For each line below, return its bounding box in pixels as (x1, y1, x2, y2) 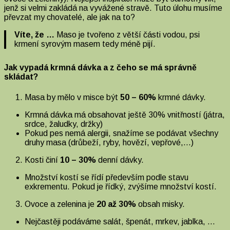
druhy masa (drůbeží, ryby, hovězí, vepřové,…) (25, 138, 194, 147)
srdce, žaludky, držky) (25, 119, 103, 128)
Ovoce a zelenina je (25, 199, 97, 208)
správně (164, 63, 197, 72)
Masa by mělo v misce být (25, 92, 120, 102)
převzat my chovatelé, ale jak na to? (4, 13, 137, 22)
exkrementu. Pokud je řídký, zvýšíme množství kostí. (25, 182, 217, 191)
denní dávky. (96, 155, 144, 164)
